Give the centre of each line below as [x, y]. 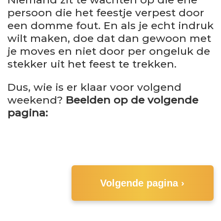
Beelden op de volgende [130, 100]
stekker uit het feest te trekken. [92, 64]
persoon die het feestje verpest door [106, 12]
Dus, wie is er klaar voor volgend [94, 87]
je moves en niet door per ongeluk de [109, 51]
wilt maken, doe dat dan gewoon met [109, 38]
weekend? [35, 100]
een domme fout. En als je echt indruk [110, 25]
